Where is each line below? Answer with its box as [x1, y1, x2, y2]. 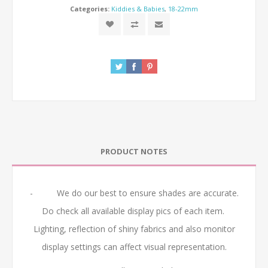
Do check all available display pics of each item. [41, 205, 227, 217]
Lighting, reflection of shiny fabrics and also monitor [33, 223, 235, 234]
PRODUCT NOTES [100, 145, 167, 157]
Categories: [70, 4, 109, 13]
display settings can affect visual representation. [41, 240, 227, 252]
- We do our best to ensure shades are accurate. [29, 187, 239, 199]
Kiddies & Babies [111, 4, 165, 13]
